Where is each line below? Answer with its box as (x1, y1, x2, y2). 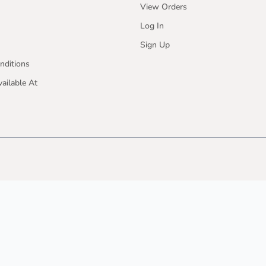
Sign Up (140, 39, 170, 50)
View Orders (140, 1, 187, 12)
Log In (140, 20, 164, 31)
